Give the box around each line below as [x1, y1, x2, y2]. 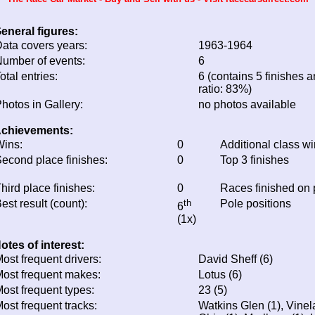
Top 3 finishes [220, 153, 289, 166]
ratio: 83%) [198, 82, 252, 95]
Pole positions [220, 197, 291, 210]
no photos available [198, 98, 296, 110]
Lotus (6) [198, 268, 242, 281]
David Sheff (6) [198, 252, 273, 265]
